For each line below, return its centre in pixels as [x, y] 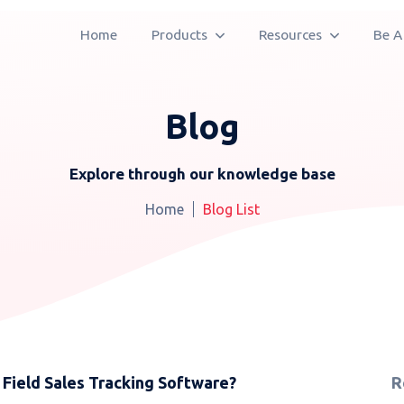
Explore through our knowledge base [202, 174]
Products [181, 35]
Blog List [231, 209]
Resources [292, 35]
